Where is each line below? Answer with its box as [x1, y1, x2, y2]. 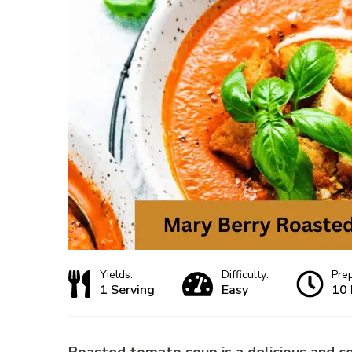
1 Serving [100, 281, 155, 299]
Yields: [100, 267, 133, 283]
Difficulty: [222, 267, 269, 283]
